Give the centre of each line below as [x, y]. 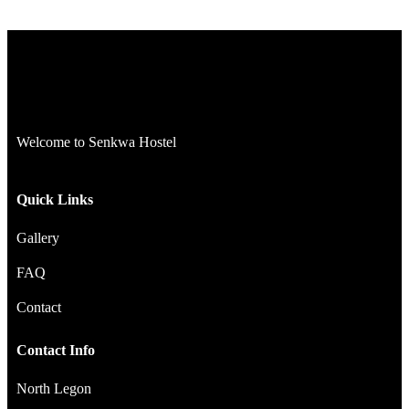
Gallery [38, 237]
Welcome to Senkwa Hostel [96, 142]
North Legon [54, 388]
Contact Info [56, 350]
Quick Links [55, 199]
